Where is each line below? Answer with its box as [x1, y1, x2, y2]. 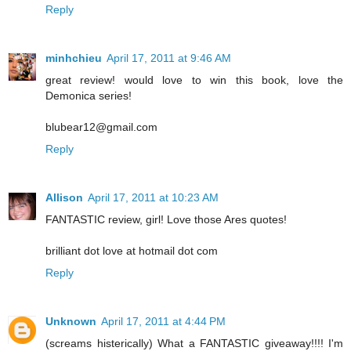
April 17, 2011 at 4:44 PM [101, 314, 226, 327]
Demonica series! [45, 89, 132, 102]
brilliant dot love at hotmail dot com [45, 244, 218, 257]
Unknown [45, 314, 96, 327]
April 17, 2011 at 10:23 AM [88, 190, 219, 204]
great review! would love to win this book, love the [45, 73, 343, 86]
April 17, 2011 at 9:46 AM [107, 51, 231, 64]
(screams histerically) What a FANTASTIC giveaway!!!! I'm [45, 336, 343, 349]
